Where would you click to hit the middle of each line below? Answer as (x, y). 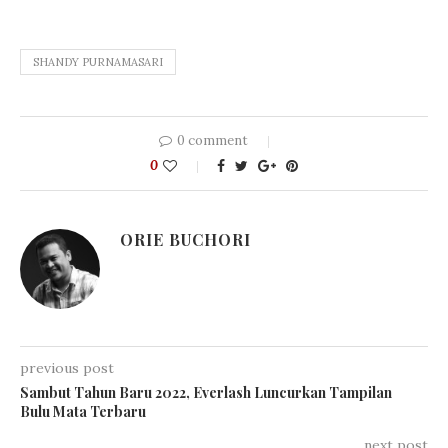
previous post (67, 367)
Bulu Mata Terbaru (83, 411)
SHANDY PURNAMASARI (98, 61)
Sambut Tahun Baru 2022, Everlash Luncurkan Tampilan (206, 392)
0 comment (212, 140)
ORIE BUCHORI (185, 239)
